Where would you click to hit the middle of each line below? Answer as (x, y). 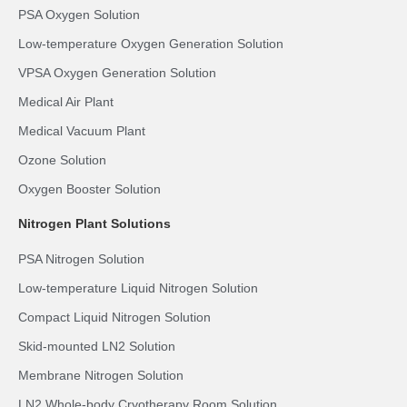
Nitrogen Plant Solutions (94, 224)
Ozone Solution (62, 160)
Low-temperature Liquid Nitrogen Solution (138, 288)
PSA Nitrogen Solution (81, 259)
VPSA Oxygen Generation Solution (117, 73)
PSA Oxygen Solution (79, 15)
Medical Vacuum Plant (82, 131)
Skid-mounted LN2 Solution (97, 347)
